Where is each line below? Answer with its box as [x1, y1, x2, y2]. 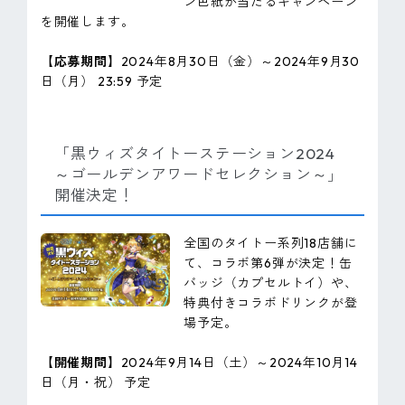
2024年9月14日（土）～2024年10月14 [120, 354, 358, 372]
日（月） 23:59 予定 [40, 72, 164, 89]
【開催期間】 [40, 354, 121, 372]
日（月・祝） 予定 [40, 374, 152, 391]
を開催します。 [40, 13, 135, 30]
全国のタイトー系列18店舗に [184, 235, 358, 252]
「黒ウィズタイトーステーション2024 [53, 144, 336, 164]
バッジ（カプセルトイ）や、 [184, 275, 358, 292]
